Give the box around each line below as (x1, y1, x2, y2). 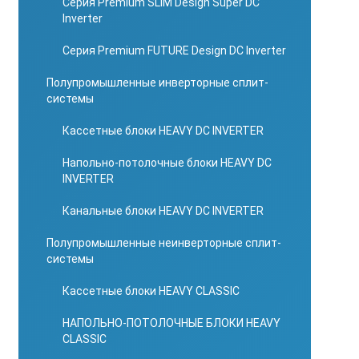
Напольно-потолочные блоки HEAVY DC (63, 156, 272, 169)
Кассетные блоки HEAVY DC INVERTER (63, 124, 264, 137)
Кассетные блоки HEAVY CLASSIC (63, 284, 240, 297)
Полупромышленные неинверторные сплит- (46, 236, 281, 249)
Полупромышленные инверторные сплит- (46, 76, 268, 89)
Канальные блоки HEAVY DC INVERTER (63, 204, 264, 217)
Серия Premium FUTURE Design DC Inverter (63, 44, 286, 57)
